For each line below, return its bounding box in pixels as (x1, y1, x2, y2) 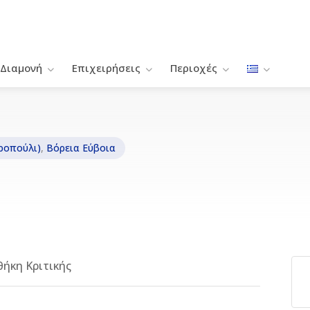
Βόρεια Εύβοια (46, 141, 116, 154)
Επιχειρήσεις (72, 61, 140, 75)
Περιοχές (170, 61, 217, 75)
